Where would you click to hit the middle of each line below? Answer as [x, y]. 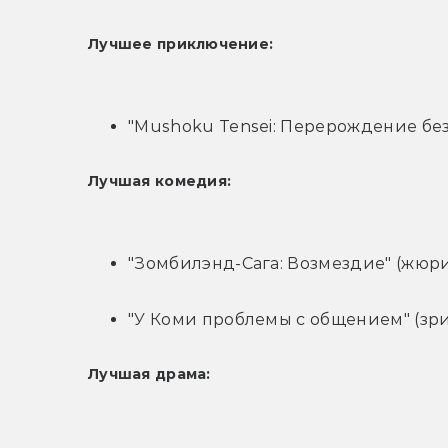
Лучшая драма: [149, 374]
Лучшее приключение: [181, 44]
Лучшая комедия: [160, 181]
